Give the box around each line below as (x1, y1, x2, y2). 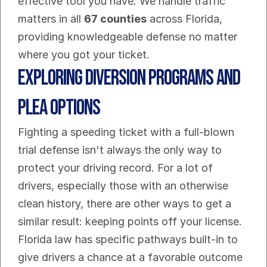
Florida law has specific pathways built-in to (18, 233, 238, 246)
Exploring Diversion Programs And (18, 66, 240, 92)
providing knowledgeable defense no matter (18, 30, 237, 44)
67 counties (84, 13, 147, 26)
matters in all (18, 13, 84, 26)
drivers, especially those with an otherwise (18, 179, 228, 193)
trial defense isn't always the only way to (18, 144, 222, 157)
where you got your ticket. (18, 48, 150, 61)
